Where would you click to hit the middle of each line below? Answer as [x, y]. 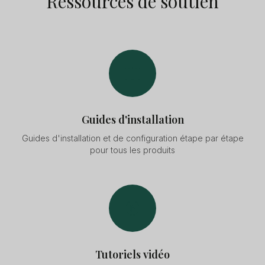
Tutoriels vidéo [132, 254]
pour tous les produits [132, 150]
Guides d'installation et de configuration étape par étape [132, 138]
